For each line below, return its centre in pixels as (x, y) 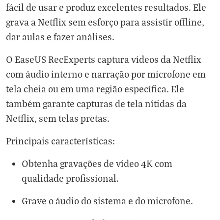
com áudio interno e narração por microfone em (106, 74)
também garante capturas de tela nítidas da (96, 104)
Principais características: (60, 141)
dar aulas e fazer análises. (60, 37)
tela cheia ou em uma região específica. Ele (95, 89)
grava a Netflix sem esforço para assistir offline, (105, 22)
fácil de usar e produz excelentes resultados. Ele (106, 7)
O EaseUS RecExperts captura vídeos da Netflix (104, 59)
